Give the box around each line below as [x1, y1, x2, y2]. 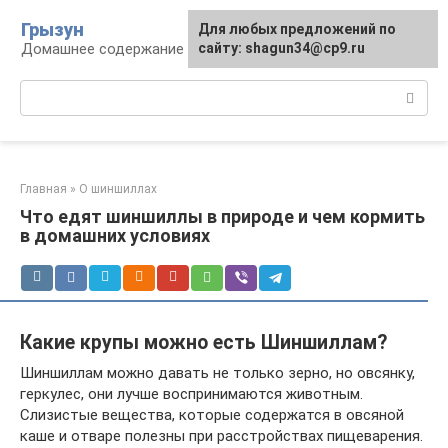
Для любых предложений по [198, 21, 396, 37]
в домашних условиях [20, 225, 210, 246]
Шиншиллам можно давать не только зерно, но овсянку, [20, 363, 415, 382]
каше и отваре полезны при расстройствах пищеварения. [20, 426, 423, 445]
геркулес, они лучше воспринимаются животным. [20, 384, 363, 403]
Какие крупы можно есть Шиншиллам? [20, 331, 387, 354]
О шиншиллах [79, 182, 157, 196]
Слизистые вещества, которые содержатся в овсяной [20, 405, 404, 424]
